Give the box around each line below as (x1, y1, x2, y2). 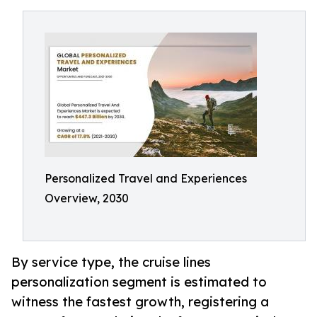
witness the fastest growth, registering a (11, 294, 269, 310)
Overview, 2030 (45, 191, 129, 205)
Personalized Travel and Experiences (45, 171, 247, 185)
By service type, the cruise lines (11, 254, 211, 270)
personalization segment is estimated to (11, 274, 267, 290)
